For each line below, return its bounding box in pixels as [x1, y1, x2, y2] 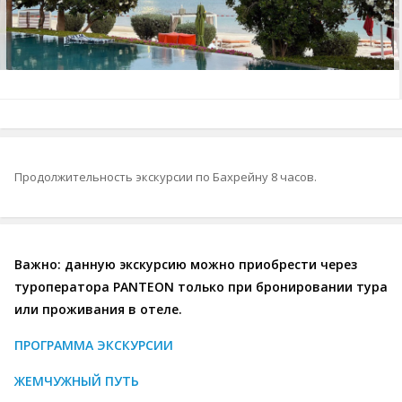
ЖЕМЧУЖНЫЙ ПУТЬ [14, 372, 139, 389]
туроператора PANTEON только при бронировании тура [14, 278, 388, 295]
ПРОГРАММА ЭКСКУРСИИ [14, 336, 173, 354]
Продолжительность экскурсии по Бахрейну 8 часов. [14, 169, 317, 185]
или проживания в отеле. [14, 301, 186, 318]
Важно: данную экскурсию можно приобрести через [14, 256, 357, 273]
